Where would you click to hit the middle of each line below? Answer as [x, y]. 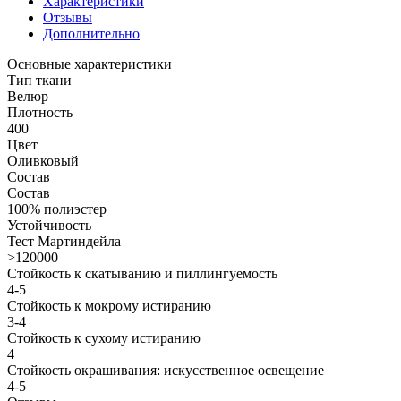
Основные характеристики [90, 64]
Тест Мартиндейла [64, 241]
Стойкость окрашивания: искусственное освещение [166, 370]
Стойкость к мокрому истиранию [109, 305]
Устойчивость [49, 225]
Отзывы [68, 17]
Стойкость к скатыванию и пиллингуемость [142, 273]
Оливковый [43, 160]
